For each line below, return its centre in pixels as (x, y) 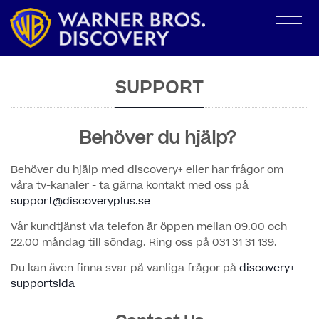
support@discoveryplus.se (80, 201)
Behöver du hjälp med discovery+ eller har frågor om (147, 169)
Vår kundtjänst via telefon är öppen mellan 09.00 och (149, 226)
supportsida (43, 283)
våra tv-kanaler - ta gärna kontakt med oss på (130, 185)
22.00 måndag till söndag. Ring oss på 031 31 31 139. (144, 242)
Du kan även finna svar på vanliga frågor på (125, 268)
